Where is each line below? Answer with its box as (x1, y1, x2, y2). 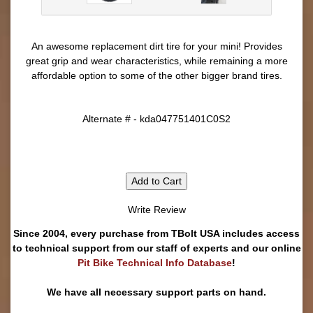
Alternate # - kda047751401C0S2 (82, 113, 231, 124)
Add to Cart (131, 175, 182, 187)
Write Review (127, 204, 186, 215)
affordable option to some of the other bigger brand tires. (31, 70, 282, 81)
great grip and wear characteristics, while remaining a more (25, 55, 288, 66)
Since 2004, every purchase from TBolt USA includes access (13, 228, 300, 239)
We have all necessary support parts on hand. (47, 286, 266, 298)
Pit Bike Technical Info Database (78, 257, 232, 268)
